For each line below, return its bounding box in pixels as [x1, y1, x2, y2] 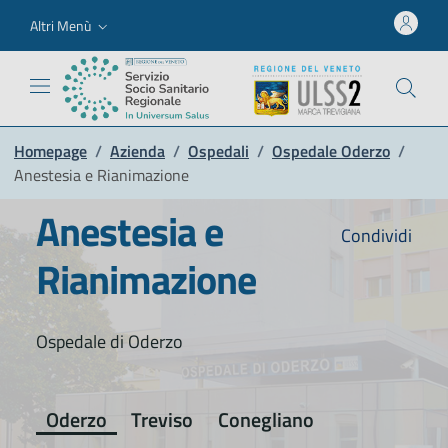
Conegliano [217, 403, 314, 435]
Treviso [131, 403, 194, 435]
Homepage [14, 138, 87, 163]
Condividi [337, 221, 412, 249]
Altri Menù [30, 14, 91, 36]
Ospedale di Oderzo [36, 327, 183, 355]
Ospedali [188, 138, 249, 163]
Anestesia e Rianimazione [14, 162, 189, 187]
